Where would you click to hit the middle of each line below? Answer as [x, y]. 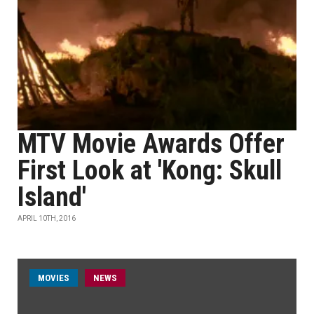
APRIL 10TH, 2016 [47, 218]
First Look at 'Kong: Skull [150, 170]
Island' [52, 197]
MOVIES [54, 278]
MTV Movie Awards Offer [151, 144]
